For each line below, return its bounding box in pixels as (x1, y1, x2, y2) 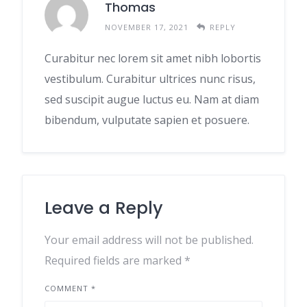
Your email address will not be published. (45, 232, 254, 248)
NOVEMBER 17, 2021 (105, 21, 188, 32)
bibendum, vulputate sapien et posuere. (45, 112, 249, 128)
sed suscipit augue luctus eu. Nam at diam (45, 92, 259, 108)
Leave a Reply (45, 196, 163, 221)
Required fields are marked (45, 253, 184, 269)
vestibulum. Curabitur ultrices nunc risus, (45, 71, 256, 87)
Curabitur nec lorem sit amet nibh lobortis (45, 51, 261, 66)
